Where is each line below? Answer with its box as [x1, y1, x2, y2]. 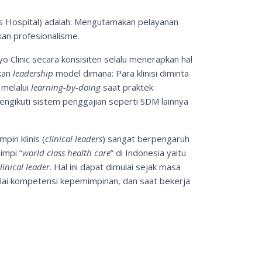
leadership [13, 67, 53, 79]
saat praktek [101, 81, 153, 93]
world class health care [22, 147, 111, 158]
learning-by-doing [31, 81, 101, 93]
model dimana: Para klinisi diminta [53, 67, 189, 79]
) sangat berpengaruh [102, 133, 189, 144]
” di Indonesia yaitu [111, 147, 186, 158]
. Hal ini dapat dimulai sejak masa [50, 161, 181, 173]
